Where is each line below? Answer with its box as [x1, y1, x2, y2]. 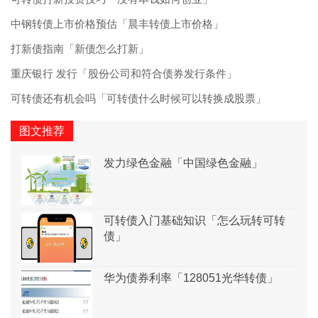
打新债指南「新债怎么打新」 [11, 43, 149, 55]
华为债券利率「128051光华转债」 [104, 272, 278, 285]
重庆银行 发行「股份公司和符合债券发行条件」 [11, 68, 237, 80]
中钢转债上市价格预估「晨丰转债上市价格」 [11, 18, 224, 31]
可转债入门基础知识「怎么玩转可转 [104, 214, 285, 227]
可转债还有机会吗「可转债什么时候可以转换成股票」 [11, 93, 266, 105]
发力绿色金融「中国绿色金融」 [104, 157, 263, 170]
